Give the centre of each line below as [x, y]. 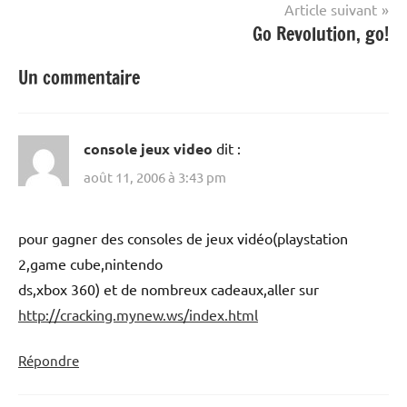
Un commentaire [79, 77]
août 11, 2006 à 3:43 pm [155, 177]
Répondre [49, 361]
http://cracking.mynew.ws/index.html [138, 315]
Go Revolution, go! [321, 34]
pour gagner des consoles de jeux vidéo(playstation [183, 238]
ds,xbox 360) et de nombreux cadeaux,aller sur [169, 289]
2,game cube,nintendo [90, 264]
